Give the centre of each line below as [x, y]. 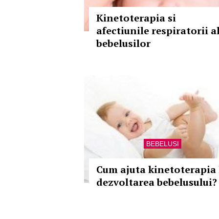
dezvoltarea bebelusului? [157, 182]
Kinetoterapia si [136, 18]
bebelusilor [123, 43]
